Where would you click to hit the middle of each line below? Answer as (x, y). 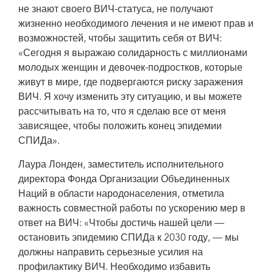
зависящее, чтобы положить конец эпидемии (120, 127)
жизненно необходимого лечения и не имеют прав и (136, 24)
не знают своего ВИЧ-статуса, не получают (116, 10)
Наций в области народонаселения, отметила (121, 194)
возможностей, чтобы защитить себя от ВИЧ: (120, 39)
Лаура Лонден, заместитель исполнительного (121, 165)
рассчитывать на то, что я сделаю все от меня (122, 112)
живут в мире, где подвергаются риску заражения (131, 83)
